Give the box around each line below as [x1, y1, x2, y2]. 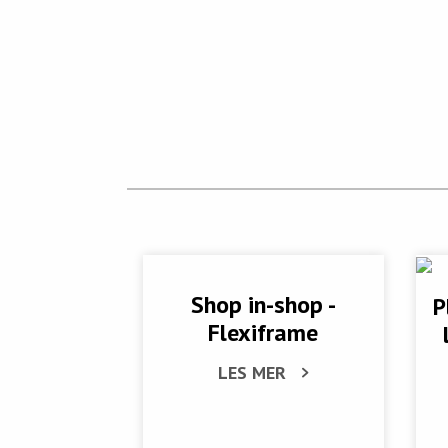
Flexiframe [208, 317, 319, 349]
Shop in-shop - [190, 289, 336, 321]
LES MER [217, 361, 286, 385]
